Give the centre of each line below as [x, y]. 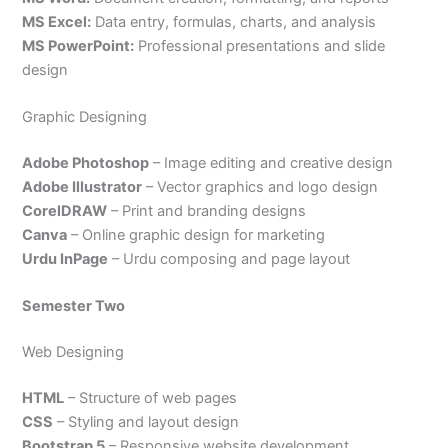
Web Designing [73, 351]
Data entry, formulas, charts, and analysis [234, 21]
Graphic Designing [85, 116]
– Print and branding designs [207, 210]
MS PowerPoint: [78, 45]
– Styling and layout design [146, 421]
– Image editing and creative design [271, 162]
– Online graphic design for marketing [196, 234]
